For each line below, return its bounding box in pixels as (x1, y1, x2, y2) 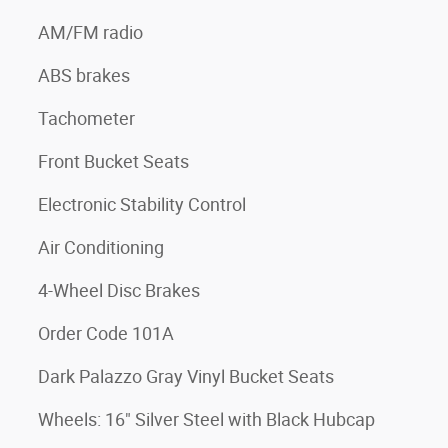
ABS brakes (38, 64, 130, 86)
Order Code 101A (38, 322, 174, 344)
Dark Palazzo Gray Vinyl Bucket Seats (38, 365, 334, 387)
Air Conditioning (38, 236, 164, 258)
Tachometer (38, 107, 135, 129)
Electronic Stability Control (38, 193, 246, 215)
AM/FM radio (38, 21, 143, 43)
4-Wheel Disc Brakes (38, 279, 200, 301)
